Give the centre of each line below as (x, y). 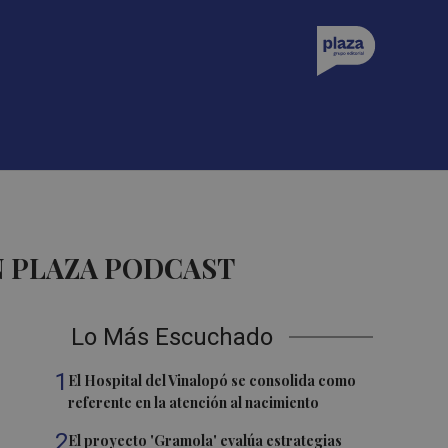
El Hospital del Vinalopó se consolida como (212, 380)
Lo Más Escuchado (172, 337)
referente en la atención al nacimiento (194, 402)
